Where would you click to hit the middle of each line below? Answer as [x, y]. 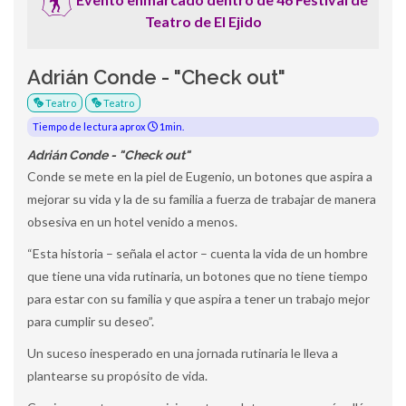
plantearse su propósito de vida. [117, 375]
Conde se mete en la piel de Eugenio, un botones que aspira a [200, 176]
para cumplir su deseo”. [91, 321]
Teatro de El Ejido [203, 21]
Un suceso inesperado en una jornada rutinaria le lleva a [183, 353]
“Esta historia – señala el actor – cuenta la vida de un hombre [198, 253]
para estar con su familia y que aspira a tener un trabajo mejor [198, 298]
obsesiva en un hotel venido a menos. [132, 221]
